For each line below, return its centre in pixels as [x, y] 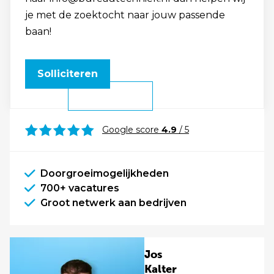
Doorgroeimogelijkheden [105, 173]
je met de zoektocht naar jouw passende [125, 15]
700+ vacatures [80, 188]
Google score [132, 130]
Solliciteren [68, 74]
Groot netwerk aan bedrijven [113, 203]
